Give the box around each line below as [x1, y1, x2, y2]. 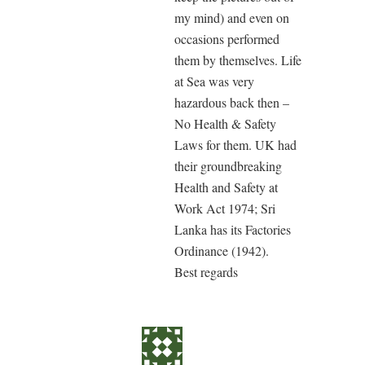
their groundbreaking [174, 157, 282, 175]
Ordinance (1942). [174, 242, 269, 260]
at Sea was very [174, 73, 254, 90]
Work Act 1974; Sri [174, 200, 275, 218]
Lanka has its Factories [174, 221, 291, 239]
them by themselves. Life [174, 51, 301, 69]
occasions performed [174, 30, 279, 48]
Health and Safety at [174, 178, 278, 196]
